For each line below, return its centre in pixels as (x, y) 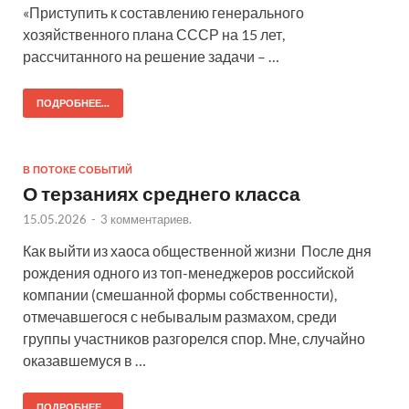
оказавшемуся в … (84, 361)
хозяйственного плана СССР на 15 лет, (154, 35)
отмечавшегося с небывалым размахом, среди (180, 317)
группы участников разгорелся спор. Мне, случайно (194, 339)
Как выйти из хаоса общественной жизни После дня (197, 251)
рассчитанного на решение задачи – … (151, 57)
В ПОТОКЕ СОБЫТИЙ (78, 170)
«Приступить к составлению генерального (163, 13)
